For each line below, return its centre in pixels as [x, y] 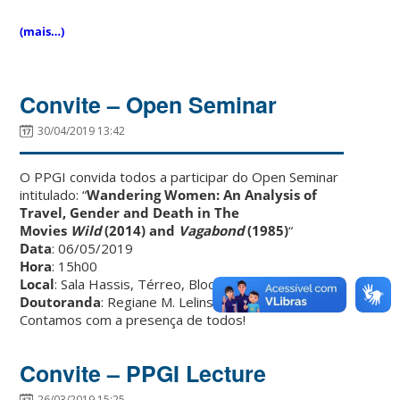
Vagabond [212, 230]
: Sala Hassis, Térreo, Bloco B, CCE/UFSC [179, 283]
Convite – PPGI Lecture [143, 373]
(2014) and [140, 230]
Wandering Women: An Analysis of [202, 194]
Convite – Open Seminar [149, 104]
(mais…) [42, 31]
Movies [46, 230]
